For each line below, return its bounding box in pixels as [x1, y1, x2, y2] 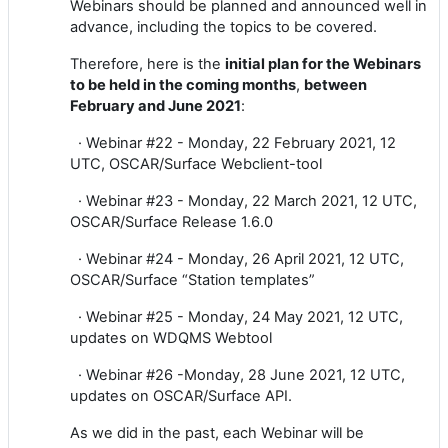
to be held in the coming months [70, 75, 296, 94]
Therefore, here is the [70, 54, 225, 73]
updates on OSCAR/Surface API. [70, 386, 292, 405]
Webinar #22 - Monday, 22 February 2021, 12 [86, 133, 396, 152]
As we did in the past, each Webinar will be [70, 423, 364, 442]
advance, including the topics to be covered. [70, 17, 377, 36]
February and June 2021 [70, 96, 241, 115]
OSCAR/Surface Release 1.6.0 [70, 212, 273, 231]
